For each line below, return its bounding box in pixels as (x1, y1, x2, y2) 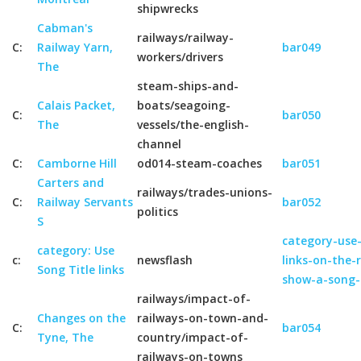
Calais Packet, (37, 98, 115, 113)
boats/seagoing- (137, 98, 230, 113)
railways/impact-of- (137, 291, 251, 306)
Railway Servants (37, 194, 133, 210)
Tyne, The (37, 330, 93, 345)
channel (137, 136, 181, 151)
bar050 (282, 107, 321, 122)
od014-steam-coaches (137, 156, 262, 171)
